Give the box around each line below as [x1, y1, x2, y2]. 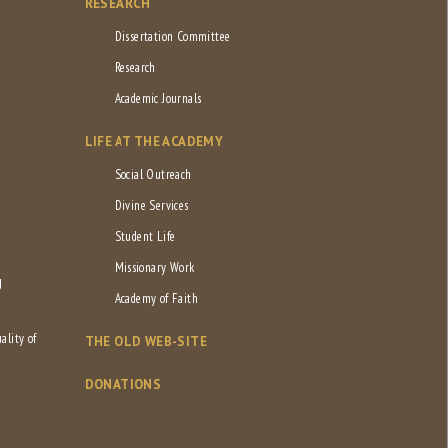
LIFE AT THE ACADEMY [84, 133, 224, 151]
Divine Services [114, 197, 189, 215]
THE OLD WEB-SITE [84, 333, 207, 351]
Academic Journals [114, 90, 202, 108]
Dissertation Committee [114, 28, 231, 46]
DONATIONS [84, 376, 162, 394]
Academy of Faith [114, 290, 198, 308]
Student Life [114, 228, 176, 246]
